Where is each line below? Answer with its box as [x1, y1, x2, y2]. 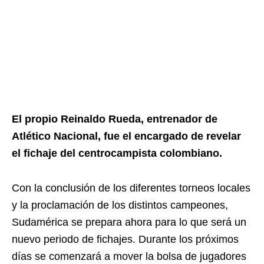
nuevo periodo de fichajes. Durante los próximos [12, 233, 239, 245]
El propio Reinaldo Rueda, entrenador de [12, 113, 217, 125]
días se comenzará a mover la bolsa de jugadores [12, 250, 246, 262]
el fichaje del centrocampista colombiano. [12, 147, 222, 159]
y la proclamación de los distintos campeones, [12, 199, 228, 211]
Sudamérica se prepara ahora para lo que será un [12, 216, 246, 228]
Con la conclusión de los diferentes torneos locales [12, 182, 250, 194]
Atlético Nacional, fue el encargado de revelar [12, 130, 241, 142]
